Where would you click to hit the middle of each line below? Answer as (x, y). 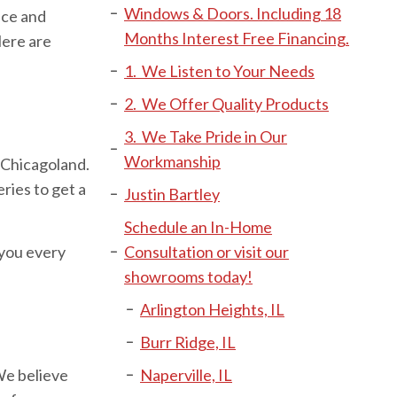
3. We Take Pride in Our (206, 136)
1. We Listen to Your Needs (219, 71)
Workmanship (172, 161)
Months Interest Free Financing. (237, 38)
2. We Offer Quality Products (226, 104)
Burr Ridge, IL (188, 342)
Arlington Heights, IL (212, 309)
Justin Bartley (172, 194)
